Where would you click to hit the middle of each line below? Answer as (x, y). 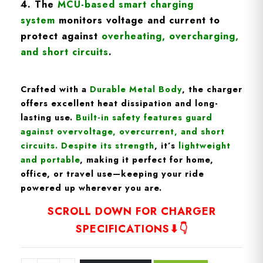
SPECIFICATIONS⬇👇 (131, 229)
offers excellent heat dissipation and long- (119, 103)
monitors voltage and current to (138, 21)
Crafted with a (55, 89)
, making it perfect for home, (147, 159)
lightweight (205, 145)
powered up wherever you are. (91, 188)
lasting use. (48, 117)
